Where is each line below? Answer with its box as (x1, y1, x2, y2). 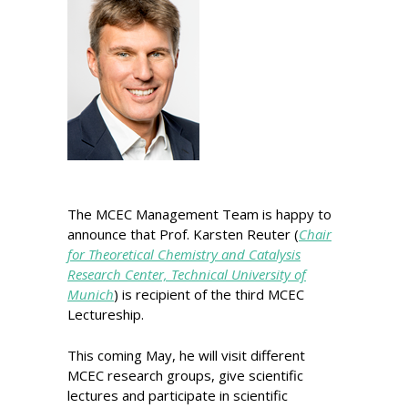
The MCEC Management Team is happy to (67, 205, 331, 223)
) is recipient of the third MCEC (114, 285, 304, 303)
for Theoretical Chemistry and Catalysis (67, 245, 301, 263)
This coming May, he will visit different (67, 345, 305, 364)
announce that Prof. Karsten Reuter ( (67, 225, 299, 243)
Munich (67, 285, 114, 303)
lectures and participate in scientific (67, 385, 288, 404)
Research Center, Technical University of (67, 265, 306, 283)
